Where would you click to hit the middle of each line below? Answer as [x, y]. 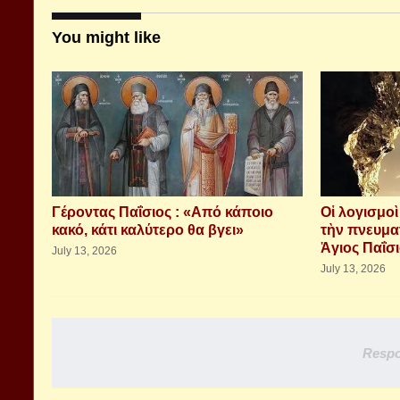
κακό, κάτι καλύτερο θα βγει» [148, 230]
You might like [106, 38]
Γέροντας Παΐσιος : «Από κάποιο [162, 212]
